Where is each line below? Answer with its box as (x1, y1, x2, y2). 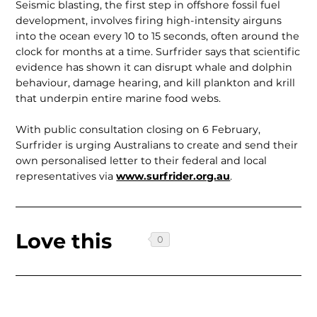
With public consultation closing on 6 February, (16, 122, 261, 136)
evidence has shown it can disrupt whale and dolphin (16, 61, 293, 74)
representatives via (16, 169, 117, 183)
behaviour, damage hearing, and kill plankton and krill (16, 76, 296, 90)
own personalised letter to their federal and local (16, 154, 267, 167)
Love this (16, 229, 113, 253)
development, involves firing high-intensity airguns (16, 14, 282, 28)
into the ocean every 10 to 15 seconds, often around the (16, 30, 300, 43)
